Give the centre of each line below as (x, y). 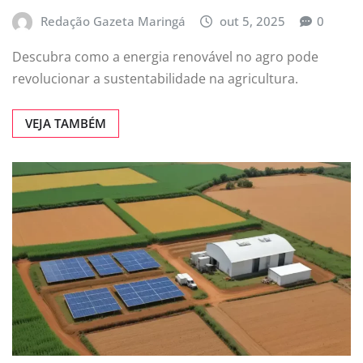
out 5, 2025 (253, 21)
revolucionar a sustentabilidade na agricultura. (155, 78)
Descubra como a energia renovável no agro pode (165, 56)
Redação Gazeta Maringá (113, 21)
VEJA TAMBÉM (66, 123)
